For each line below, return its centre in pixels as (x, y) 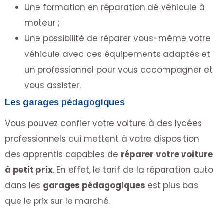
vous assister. (53, 85)
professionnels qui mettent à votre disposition (102, 139)
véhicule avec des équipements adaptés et (117, 54)
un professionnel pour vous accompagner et (118, 70)
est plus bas (172, 186)
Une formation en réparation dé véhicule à (115, 8)
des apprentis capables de (63, 154)
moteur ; (42, 23)
